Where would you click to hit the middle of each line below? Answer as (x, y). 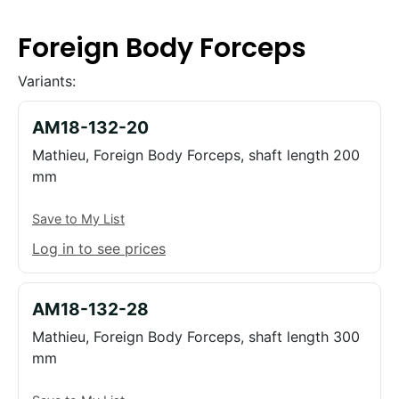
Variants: (47, 81)
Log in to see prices (99, 248)
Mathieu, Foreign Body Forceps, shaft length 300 (196, 337)
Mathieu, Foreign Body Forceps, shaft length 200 (196, 155)
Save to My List (78, 219)
